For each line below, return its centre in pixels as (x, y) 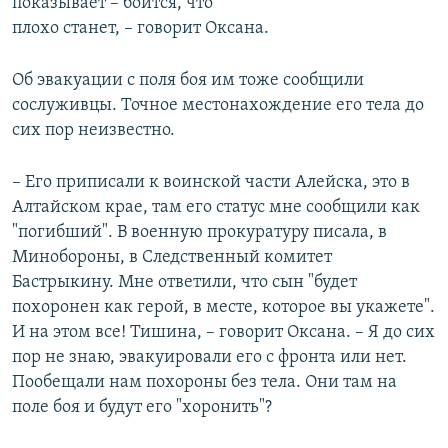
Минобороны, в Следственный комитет (172, 257)
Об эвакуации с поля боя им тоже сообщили (188, 80)
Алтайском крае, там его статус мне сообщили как (216, 207)
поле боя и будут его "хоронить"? (142, 407)
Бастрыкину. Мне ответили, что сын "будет (184, 282)
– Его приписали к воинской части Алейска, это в (211, 182)
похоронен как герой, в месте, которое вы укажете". (223, 307)
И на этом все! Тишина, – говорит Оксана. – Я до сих (223, 332)
